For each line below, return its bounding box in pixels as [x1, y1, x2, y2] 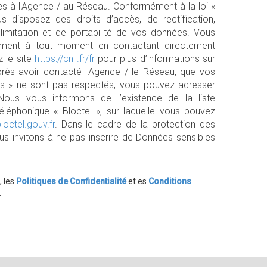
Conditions [148, 176, 191, 186]
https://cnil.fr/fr [34, 53, 95, 64]
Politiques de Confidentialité [16, 176, 126, 186]
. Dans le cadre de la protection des [54, 119, 216, 130]
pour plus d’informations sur [94, 53, 216, 64]
